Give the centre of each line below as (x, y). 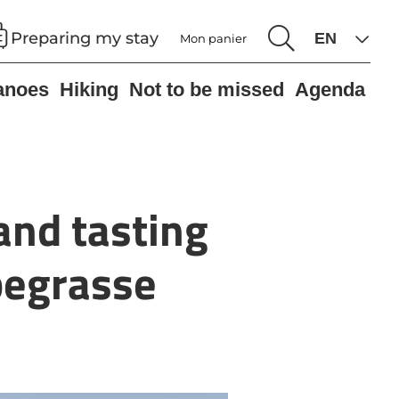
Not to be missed (207, 90)
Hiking (89, 90)
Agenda (330, 90)
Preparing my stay (85, 38)
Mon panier (213, 38)
